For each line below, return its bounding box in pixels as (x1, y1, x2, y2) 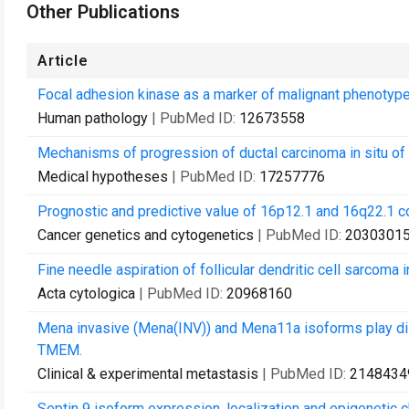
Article (37, 52, 89, 69)
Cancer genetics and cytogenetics (37, 226, 254, 244)
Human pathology (37, 110, 148, 127)
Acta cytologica (37, 285, 135, 302)
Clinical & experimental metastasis (37, 365, 258, 383)
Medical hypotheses (37, 168, 168, 185)
